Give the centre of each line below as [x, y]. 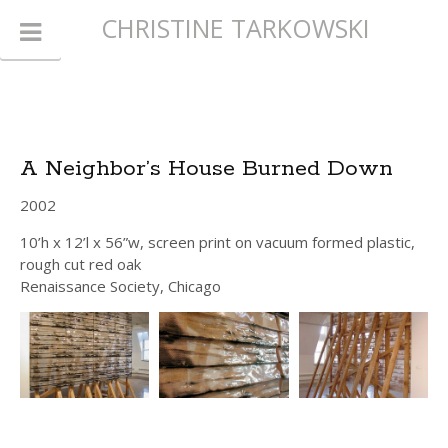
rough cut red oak [80, 264]
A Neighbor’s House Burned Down [206, 169]
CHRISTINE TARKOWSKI [235, 28]
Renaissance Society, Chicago [120, 286]
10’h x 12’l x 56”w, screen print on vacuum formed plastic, [217, 242]
